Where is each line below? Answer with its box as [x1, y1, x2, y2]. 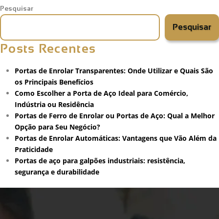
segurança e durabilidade [15, 167, 99, 176]
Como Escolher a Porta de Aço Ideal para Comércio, [15, 88, 188, 98]
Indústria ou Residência [15, 99, 94, 109]
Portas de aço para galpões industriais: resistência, [15, 155, 185, 165]
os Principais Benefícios [15, 77, 93, 87]
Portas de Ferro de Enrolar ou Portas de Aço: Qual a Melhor [15, 110, 215, 120]
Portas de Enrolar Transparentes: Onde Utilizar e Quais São [15, 66, 213, 75]
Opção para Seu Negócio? [15, 122, 100, 131]
